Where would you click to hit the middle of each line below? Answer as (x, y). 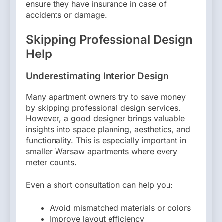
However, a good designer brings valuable (105, 119)
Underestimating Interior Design (97, 76)
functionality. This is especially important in (106, 140)
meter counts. (51, 162)
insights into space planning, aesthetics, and (108, 130)
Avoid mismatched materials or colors (120, 208)
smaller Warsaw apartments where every (102, 151)
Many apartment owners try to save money (106, 97)
